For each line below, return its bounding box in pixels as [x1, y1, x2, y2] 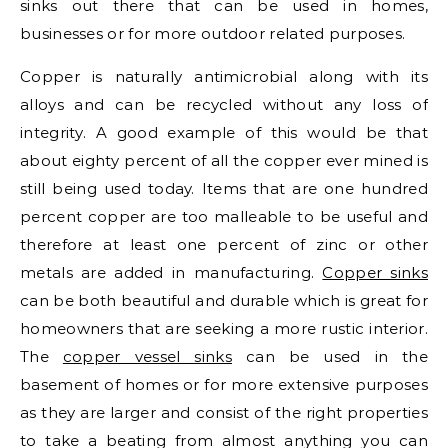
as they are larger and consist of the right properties [20, 402, 428, 422]
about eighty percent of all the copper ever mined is [20, 150, 428, 170]
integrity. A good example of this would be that [20, 122, 428, 142]
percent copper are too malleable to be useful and [20, 206, 428, 226]
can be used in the [231, 346, 429, 366]
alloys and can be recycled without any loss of [20, 94, 428, 114]
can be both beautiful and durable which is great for [20, 290, 428, 310]
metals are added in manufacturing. [20, 262, 323, 282]
